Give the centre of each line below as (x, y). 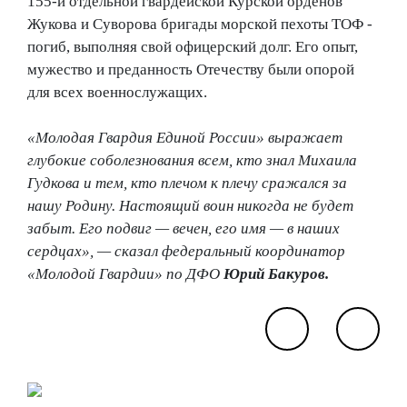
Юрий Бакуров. (276, 274)
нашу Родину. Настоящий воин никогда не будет (190, 206)
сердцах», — (69, 251)
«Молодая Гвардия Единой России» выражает (185, 138)
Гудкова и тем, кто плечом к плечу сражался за (187, 183)
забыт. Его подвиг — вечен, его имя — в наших (184, 228)
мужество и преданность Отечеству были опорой (191, 69)
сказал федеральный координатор (230, 251)
